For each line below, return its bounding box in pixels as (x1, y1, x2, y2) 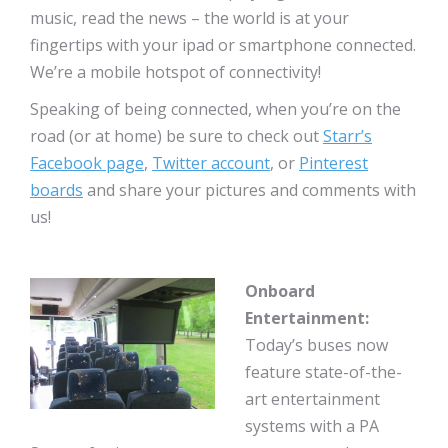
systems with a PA (245, 415, 379, 437)
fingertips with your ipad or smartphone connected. (30, 34, 416, 56)
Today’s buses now (245, 334, 388, 356)
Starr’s (323, 125, 372, 147)
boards (30, 179, 83, 201)
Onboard (245, 280, 315, 302)
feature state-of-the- (245, 361, 402, 383)
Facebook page (30, 152, 144, 174)
